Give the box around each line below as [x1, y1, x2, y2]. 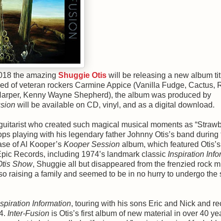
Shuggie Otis [58, 71, 107, 79]
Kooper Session [64, 140, 120, 148]
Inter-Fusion [7, 209, 49, 218]
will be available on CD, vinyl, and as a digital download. [15, 100, 215, 109]
